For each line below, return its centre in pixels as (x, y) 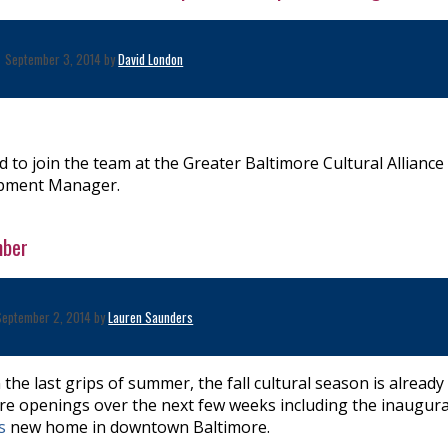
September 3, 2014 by (62, 58)
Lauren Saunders (151, 316)
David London (151, 58)
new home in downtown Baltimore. (140, 426)
